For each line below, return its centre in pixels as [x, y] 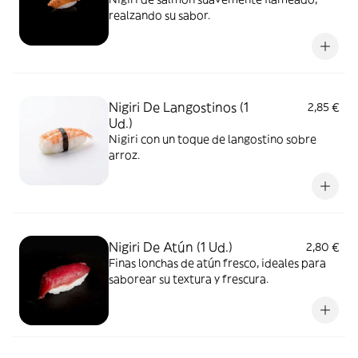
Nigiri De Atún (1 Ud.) [171, 247]
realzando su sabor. [159, 15]
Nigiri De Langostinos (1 [179, 107]
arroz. [124, 155]
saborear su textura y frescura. [189, 279]
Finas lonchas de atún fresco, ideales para [217, 263]
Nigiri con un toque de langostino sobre [213, 139]
